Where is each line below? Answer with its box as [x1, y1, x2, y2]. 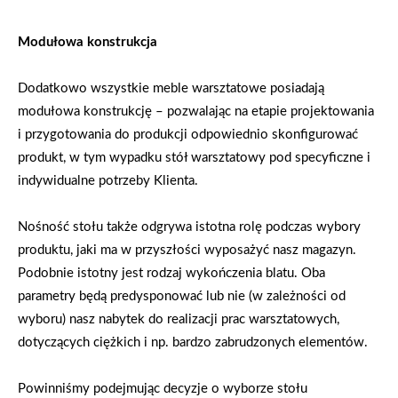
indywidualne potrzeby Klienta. [18, 173, 198, 187]
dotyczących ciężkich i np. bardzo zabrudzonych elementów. [18, 335, 368, 349]
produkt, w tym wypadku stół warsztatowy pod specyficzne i [18, 150, 370, 164]
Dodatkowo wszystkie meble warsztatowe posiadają [18, 81, 324, 95]
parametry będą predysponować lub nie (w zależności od [18, 289, 346, 303]
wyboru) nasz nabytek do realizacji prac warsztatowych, [18, 312, 339, 326]
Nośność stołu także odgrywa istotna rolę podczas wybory [18, 219, 361, 234]
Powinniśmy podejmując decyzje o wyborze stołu [18, 381, 307, 395]
